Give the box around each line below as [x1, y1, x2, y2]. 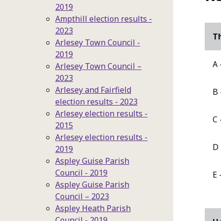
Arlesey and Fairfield [55, 84, 131, 95]
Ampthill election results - [55, 13, 152, 24]
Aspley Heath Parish [55, 203, 131, 214]
